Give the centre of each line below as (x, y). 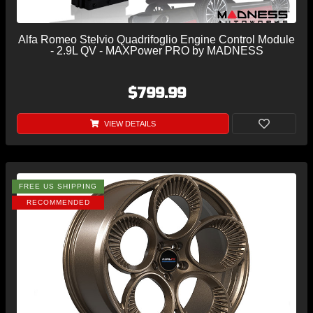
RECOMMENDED (58, 202)
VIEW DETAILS (129, 123)
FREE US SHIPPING (58, 186)
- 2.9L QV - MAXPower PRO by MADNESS (156, 50)
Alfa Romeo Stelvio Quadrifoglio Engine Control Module (156, 39)
